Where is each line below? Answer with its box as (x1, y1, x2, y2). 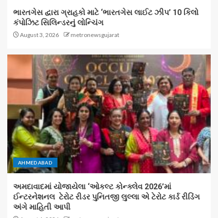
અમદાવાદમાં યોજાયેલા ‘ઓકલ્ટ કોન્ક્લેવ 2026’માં (13, 182, 171, 191)
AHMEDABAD (18, 160, 53, 165)
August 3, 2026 (19, 31, 59, 38)
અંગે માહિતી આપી (13, 202, 71, 212)
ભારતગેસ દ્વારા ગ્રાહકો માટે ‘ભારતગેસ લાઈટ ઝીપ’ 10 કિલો (13, 8, 199, 17)
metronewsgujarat (71, 31, 119, 38)
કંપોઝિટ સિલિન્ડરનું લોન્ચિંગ (13, 18, 104, 27)
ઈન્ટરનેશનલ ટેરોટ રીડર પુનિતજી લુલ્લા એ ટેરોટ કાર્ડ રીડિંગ (13, 192, 200, 201)
